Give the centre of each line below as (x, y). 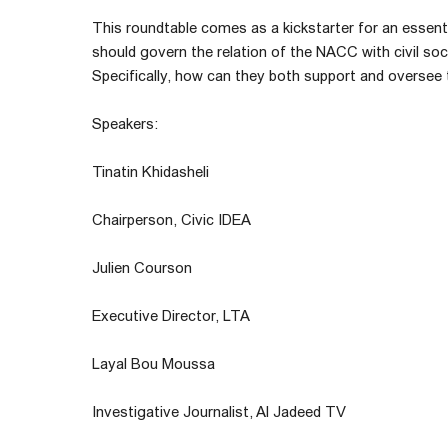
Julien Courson (144, 267)
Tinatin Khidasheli (150, 171)
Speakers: (125, 123)
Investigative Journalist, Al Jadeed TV (219, 411)
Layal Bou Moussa (155, 363)
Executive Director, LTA (171, 315)
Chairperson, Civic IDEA (171, 219)
